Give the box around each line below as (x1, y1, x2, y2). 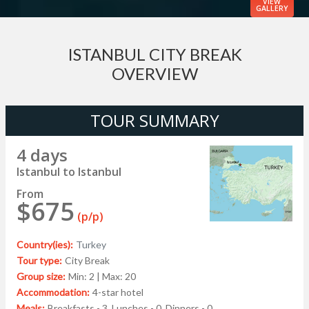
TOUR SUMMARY (90, 108, 219, 132)
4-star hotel (92, 286, 143, 298)
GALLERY (255, 3, 288, 13)
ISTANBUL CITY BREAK (67, 43, 242, 64)
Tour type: (17, 254, 62, 266)
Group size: (17, 270, 66, 282)
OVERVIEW (111, 63, 198, 83)
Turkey (76, 238, 106, 250)
